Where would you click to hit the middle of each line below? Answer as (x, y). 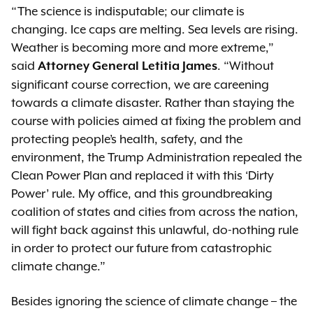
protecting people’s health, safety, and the (127, 139)
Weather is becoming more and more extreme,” (143, 48)
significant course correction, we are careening (140, 85)
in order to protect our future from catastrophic (141, 248)
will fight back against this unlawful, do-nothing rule (155, 230)
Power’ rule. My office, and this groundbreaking (142, 194)
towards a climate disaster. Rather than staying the (153, 103)
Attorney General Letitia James (128, 66)
